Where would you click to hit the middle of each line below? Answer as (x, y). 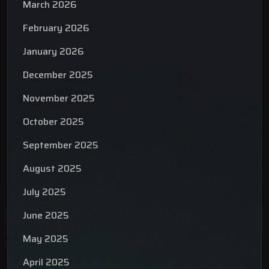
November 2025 (59, 98)
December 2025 (58, 75)
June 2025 (46, 216)
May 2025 (46, 239)
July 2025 (44, 192)
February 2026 (56, 28)
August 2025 (52, 169)
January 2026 (53, 52)
